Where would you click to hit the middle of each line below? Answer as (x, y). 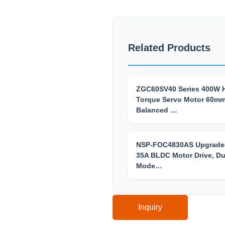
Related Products (169, 48)
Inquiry (150, 207)
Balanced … (157, 110)
